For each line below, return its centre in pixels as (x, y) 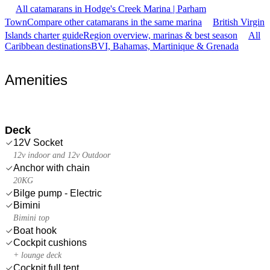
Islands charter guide (44, 35)
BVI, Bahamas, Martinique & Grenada (165, 46)
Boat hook (35, 230)
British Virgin (239, 22)
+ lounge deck (37, 255)
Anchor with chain (52, 168)
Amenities (36, 80)
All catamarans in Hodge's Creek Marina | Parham (111, 8)
